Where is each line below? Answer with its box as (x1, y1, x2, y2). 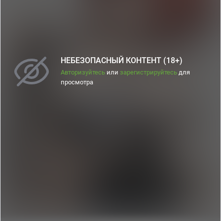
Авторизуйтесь (61, 68, 105, 76)
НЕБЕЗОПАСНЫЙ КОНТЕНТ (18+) (61, 55, 183, 65)
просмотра (61, 78, 93, 86)
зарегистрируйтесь (120, 68, 177, 76)
